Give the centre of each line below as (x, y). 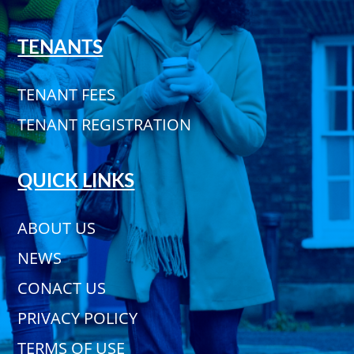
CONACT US (62, 288)
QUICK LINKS (76, 182)
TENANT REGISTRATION (105, 125)
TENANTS (60, 49)
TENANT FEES (67, 95)
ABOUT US (57, 228)
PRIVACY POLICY (78, 318)
